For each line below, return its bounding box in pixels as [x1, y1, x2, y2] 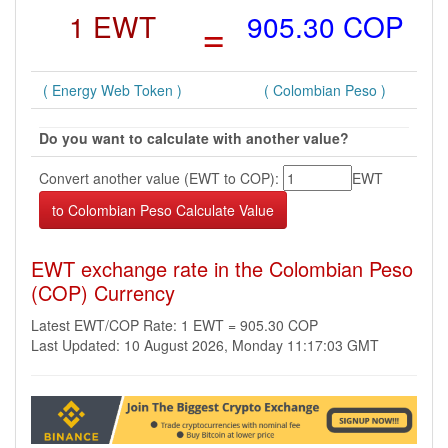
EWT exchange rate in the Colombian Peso [31, 254, 413, 283]
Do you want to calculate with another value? [39, 128, 349, 148]
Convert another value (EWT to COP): [39, 168, 283, 188]
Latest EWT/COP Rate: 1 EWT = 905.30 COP [31, 315, 318, 335]
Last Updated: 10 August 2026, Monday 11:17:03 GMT [31, 335, 379, 355]
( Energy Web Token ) [42, 80, 182, 100]
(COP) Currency [31, 278, 175, 307]
